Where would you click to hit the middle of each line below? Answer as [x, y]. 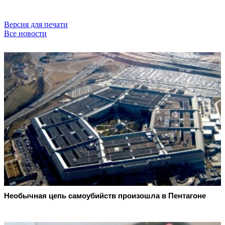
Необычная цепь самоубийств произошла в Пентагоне [105, 196]
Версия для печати [36, 24]
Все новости [25, 33]
